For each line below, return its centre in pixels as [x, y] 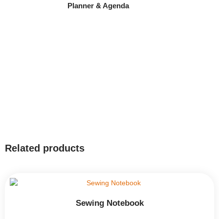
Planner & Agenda [98, 5]
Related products [45, 148]
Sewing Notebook [109, 203]
